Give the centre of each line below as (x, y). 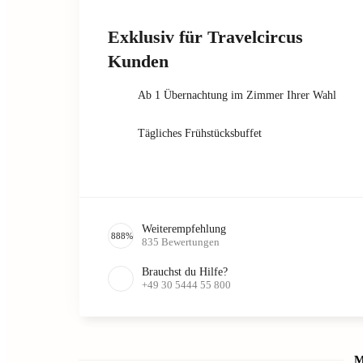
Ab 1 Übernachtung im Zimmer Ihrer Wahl (237, 96)
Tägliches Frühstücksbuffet (200, 134)
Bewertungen (190, 242)
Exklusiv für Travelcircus (205, 37)
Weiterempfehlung (184, 229)
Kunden (138, 62)
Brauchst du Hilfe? (185, 272)
